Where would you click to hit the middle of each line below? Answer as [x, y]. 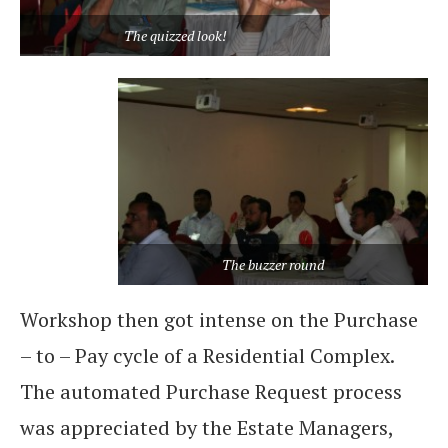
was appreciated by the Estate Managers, [206, 428]
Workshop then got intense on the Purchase [219, 320]
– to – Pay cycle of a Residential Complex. [207, 356]
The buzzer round [273, 265]
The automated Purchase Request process [211, 392]
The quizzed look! [175, 36]
